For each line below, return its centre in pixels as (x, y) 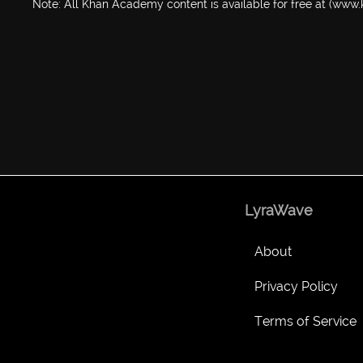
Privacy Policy (296, 286)
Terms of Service (305, 321)
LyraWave (279, 210)
